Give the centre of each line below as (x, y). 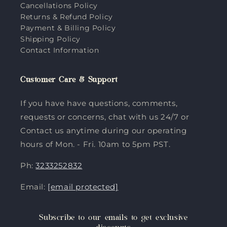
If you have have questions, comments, (99, 103)
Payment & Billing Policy (68, 28)
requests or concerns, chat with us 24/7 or (105, 117)
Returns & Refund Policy (67, 16)
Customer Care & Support (69, 81)
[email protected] (83, 187)
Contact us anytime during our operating (104, 130)
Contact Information (60, 50)
